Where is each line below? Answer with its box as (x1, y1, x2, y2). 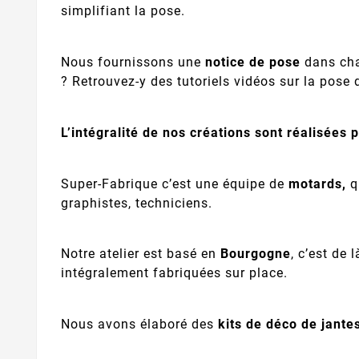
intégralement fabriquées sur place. (61, 265, 288, 281)
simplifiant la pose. (61, 3, 185, 19)
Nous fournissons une (61, 54, 205, 71)
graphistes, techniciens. (61, 195, 212, 211)
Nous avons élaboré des (61, 316, 218, 332)
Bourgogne (220, 246, 291, 262)
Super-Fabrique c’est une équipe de (61, 175, 288, 192)
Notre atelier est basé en (61, 246, 220, 262)
